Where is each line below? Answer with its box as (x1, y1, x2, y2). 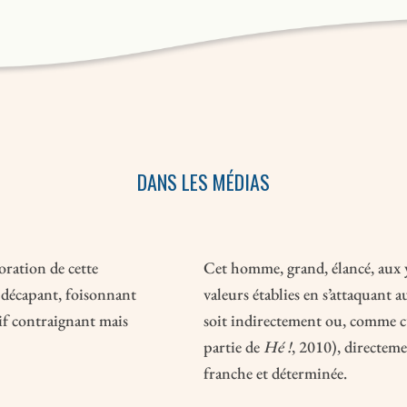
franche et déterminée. (203, 362, 347, 384)
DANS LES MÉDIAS (136, 166, 270, 196)
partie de (203, 336, 260, 358)
